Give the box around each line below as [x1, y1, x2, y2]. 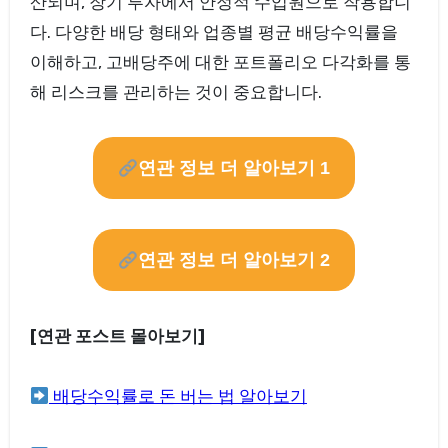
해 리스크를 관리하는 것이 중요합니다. [29, 82, 322, 103]
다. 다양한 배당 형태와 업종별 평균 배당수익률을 [29, 22, 398, 43]
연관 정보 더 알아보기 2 [138, 250, 331, 271]
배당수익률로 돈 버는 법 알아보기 [48, 386, 307, 407]
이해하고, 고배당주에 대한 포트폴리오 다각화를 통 [29, 52, 411, 73]
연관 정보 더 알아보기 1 [138, 158, 331, 179]
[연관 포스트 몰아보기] [29, 326, 205, 347]
